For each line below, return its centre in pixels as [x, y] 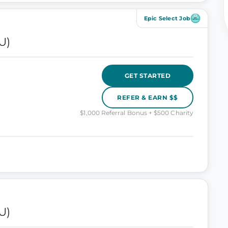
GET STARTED [148, 75]
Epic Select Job [167, 18]
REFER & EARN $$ [148, 97]
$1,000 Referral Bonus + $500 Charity [137, 113]
